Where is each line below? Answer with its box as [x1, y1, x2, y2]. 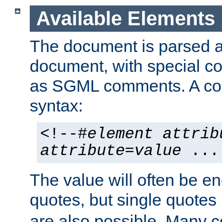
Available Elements [36, 7, 215, 30]
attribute [40, 142, 125, 160]
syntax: [30, 96, 83, 115]
